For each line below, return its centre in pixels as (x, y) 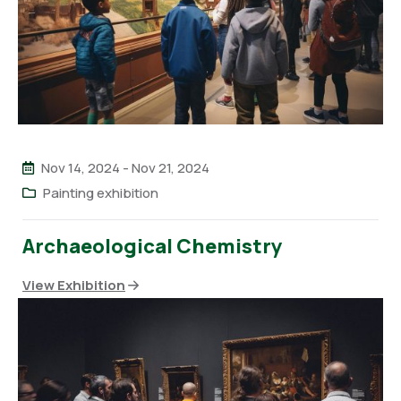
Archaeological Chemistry (153, 247)
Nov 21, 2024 (171, 168)
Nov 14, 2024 (81, 168)
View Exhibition (74, 286)
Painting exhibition (101, 193)
